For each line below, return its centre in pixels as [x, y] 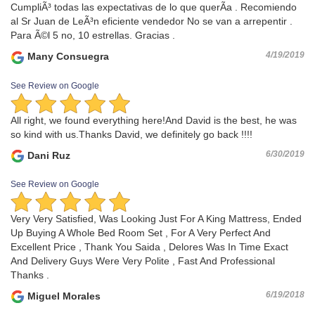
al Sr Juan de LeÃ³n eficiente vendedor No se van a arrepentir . [152, 21]
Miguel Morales [63, 296]
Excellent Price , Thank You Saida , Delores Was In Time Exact [149, 246]
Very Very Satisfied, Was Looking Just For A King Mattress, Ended [156, 218]
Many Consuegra [67, 57]
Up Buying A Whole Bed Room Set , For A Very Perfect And [141, 232]
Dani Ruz [47, 155]
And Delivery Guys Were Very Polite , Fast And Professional [143, 261]
